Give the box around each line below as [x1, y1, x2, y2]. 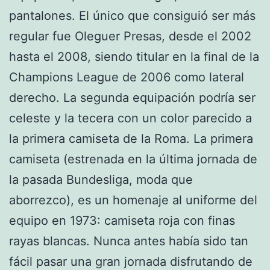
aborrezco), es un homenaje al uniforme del [9, 192, 257, 207]
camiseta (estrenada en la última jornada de [9, 151, 257, 166]
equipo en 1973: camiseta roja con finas [9, 213, 235, 228]
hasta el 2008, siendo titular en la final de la [9, 49, 259, 64]
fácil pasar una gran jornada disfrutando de [9, 254, 253, 269]
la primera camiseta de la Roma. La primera [9, 131, 253, 146]
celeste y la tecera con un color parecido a [9, 110, 252, 125]
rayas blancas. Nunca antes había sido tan [9, 233, 248, 248]
